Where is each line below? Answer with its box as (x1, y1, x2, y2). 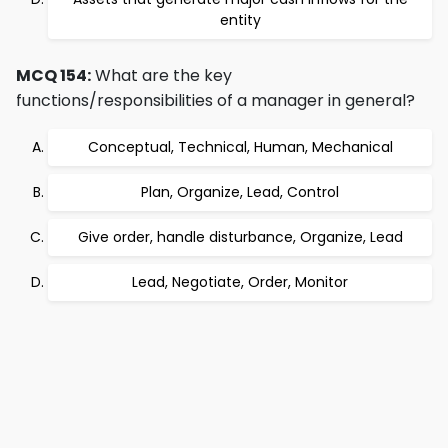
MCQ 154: (16, 64, 91, 87)
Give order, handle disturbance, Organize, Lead (77, 227, 403, 247)
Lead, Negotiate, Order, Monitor (132, 272, 348, 292)
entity (219, 10, 261, 30)
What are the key (91, 64, 232, 87)
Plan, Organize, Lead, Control (141, 182, 339, 202)
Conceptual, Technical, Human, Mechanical (87, 137, 393, 157)
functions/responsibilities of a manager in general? (16, 89, 415, 112)
